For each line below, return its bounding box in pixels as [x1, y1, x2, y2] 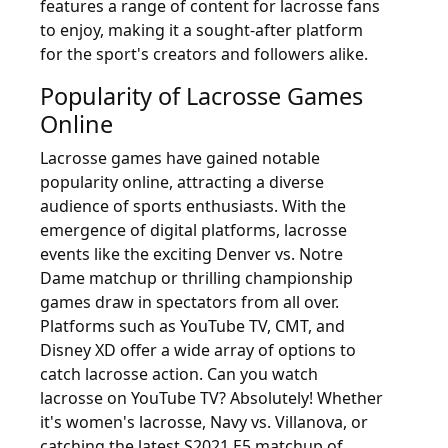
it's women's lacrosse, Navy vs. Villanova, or [40, 411, 368, 433]
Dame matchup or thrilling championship [40, 267, 353, 289]
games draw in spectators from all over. [40, 291, 339, 313]
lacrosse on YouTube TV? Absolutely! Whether [40, 387, 383, 409]
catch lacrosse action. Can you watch [40, 363, 318, 385]
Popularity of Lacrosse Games [40, 80, 363, 112]
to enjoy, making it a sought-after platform [40, 19, 363, 41]
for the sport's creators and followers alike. [40, 43, 368, 65]
